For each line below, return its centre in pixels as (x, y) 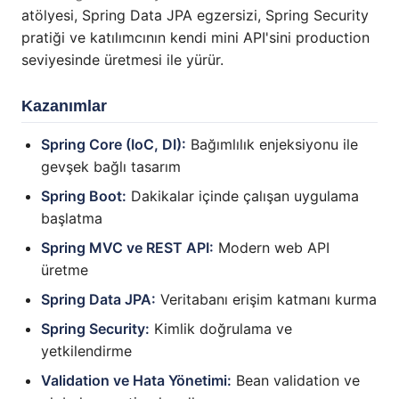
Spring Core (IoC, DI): (114, 145)
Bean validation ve (296, 381)
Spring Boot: (84, 196)
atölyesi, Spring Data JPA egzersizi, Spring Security (195, 16)
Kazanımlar (64, 106)
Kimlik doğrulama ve (221, 329)
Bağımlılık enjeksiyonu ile (272, 145)
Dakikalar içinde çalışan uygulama (243, 196)
